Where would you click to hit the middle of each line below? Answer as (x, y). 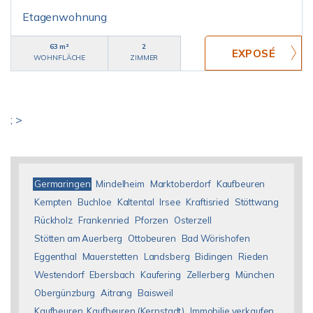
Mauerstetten (110, 256)
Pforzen (152, 220)
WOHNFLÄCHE (59, 58)
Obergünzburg (65, 293)
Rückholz (53, 220)
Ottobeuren (152, 238)
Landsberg (167, 256)
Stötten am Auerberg (79, 238)
